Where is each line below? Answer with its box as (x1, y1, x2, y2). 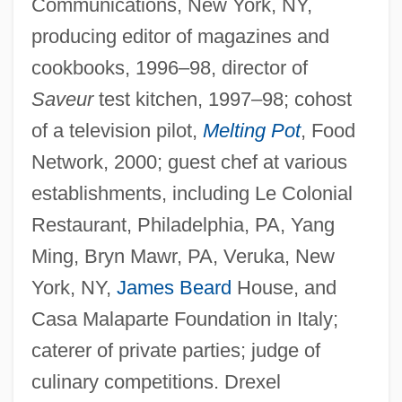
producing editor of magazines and (31, 24, 329, 48)
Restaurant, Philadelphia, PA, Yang (31, 213, 335, 236)
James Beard (116, 275, 232, 299)
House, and (231, 275, 336, 299)
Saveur (31, 87, 93, 110)
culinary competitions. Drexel (31, 370, 281, 393)
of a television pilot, (31, 118, 203, 142)
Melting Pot (202, 118, 301, 142)
